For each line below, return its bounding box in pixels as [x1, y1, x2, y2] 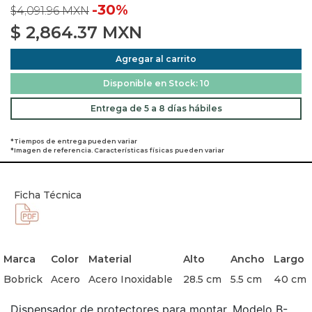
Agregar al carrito [116, 54, 196, 64]
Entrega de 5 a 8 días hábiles [90, 103, 222, 114]
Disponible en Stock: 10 [102, 78, 210, 88]
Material [88, 253, 132, 265]
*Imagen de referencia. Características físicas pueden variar [10, 146, 224, 154]
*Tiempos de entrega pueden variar [10, 137, 137, 145]
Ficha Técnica [14, 189, 81, 201]
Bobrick [3, 273, 42, 286]
